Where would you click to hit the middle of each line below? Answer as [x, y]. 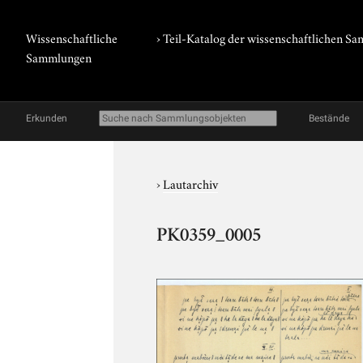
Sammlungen [59, 57]
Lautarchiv [191, 183]
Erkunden [47, 118]
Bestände [329, 118]
